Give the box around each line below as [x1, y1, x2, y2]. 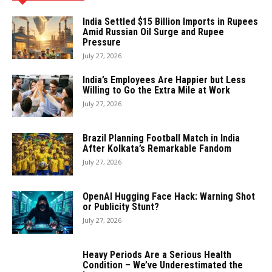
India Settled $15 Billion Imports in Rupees [83, 16, 258, 28]
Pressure [83, 36, 121, 49]
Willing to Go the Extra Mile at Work [83, 84, 230, 97]
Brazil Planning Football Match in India [83, 132, 240, 144]
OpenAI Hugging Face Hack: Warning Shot [83, 191, 255, 203]
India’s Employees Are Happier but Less [83, 74, 246, 86]
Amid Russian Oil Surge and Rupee [83, 26, 224, 38]
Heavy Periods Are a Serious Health [83, 249, 231, 261]
